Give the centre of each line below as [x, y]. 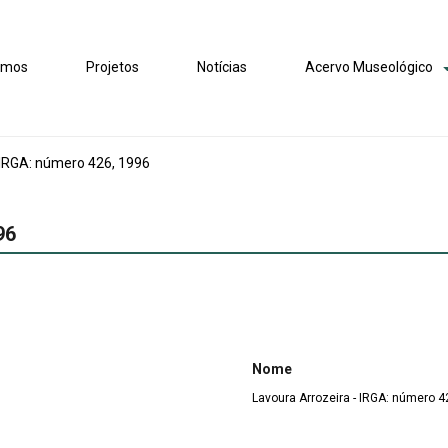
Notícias [222, 67]
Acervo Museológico [369, 67]
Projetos [113, 67]
